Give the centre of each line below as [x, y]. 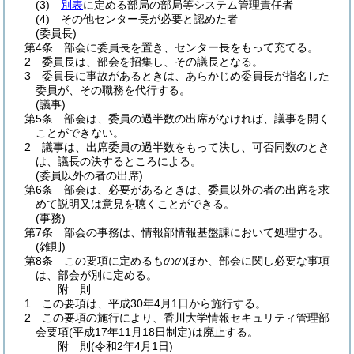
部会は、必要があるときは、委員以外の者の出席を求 [197, 190]
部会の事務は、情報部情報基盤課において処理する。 [197, 232]
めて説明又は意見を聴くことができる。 [135, 204]
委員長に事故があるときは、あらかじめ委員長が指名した [186, 76]
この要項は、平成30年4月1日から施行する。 [154, 303]
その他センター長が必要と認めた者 [149, 19]
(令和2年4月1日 [130, 346]
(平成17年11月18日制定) [130, 332]
